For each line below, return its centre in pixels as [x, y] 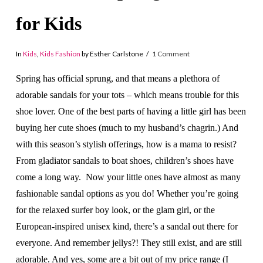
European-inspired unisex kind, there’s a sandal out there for [127, 226]
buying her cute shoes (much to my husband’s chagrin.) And [127, 127]
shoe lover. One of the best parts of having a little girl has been [131, 111]
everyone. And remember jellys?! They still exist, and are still [129, 242]
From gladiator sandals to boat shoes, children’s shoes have [124, 160]
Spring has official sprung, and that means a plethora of [117, 78]
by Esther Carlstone [112, 54]
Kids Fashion [60, 54]
